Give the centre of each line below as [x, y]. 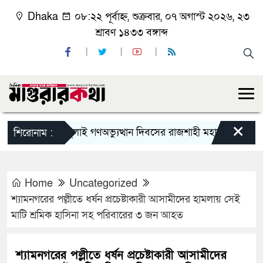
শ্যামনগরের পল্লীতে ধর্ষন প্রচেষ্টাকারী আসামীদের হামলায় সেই [126, 200]
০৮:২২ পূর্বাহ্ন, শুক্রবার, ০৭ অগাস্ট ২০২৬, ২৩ [160, 17]
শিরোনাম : [33, 133]
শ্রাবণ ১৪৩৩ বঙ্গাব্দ [131, 33]
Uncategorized [103, 184]
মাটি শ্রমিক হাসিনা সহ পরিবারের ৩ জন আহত [97, 215]
